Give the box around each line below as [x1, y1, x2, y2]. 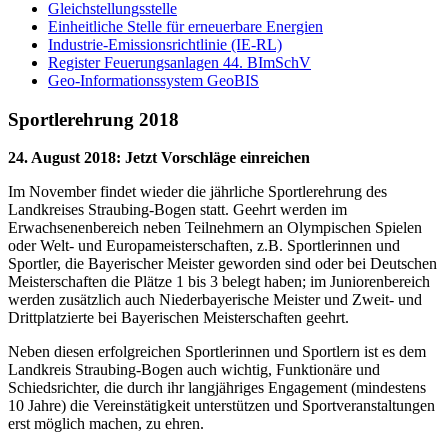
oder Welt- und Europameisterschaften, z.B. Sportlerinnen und [8, 237, 400, 255]
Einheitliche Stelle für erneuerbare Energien [48, 18, 323, 35]
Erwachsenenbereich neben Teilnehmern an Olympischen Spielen [8, 219, 422, 237]
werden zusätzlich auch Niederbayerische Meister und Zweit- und [8, 291, 422, 309]
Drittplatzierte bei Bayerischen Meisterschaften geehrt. [8, 309, 349, 327]
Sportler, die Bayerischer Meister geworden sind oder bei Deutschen [8, 255, 437, 273]
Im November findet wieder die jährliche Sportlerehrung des [8, 183, 387, 201]
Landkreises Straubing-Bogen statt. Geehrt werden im [8, 201, 347, 219]
